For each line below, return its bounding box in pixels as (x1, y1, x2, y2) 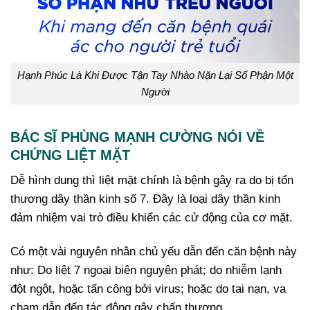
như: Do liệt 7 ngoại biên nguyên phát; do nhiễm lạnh (10, 264, 282, 277)
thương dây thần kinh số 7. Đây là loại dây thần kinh (10, 192, 280, 206)
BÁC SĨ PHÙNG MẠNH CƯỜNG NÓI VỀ (10, 129, 264, 145)
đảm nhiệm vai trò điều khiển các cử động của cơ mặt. (10, 210, 293, 224)
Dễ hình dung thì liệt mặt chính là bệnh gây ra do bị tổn (10, 173, 293, 187)
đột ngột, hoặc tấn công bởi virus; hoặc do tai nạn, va (10, 282, 286, 296)
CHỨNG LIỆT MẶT (10, 147, 130, 163)
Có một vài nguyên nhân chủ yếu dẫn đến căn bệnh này (10, 245, 297, 259)
